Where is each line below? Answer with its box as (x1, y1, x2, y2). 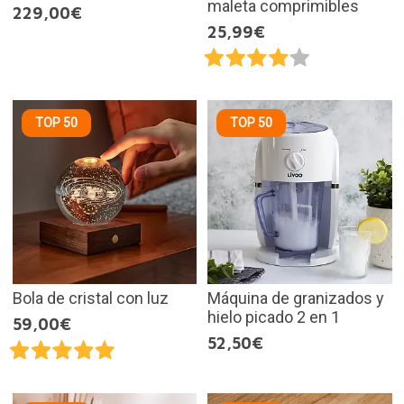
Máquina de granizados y (207, 289, 384, 308)
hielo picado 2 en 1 (207, 308, 340, 327)
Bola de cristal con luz (12, 289, 169, 308)
